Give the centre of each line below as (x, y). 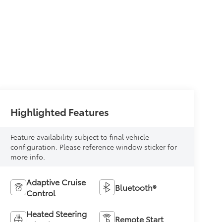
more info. (28, 156)
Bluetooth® (136, 187)
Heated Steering (57, 213)
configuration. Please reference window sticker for (94, 146)
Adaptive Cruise (56, 181)
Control (41, 192)
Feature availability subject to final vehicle (80, 137)
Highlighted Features (60, 111)
